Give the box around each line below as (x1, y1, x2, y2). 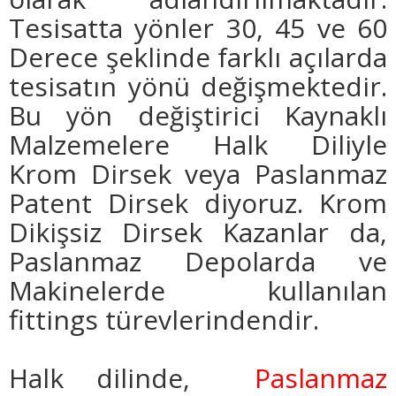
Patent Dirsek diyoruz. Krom (9, 185, 387, 222)
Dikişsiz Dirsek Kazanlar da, (9, 214, 387, 251)
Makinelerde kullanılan (9, 272, 387, 309)
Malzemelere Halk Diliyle (9, 126, 387, 164)
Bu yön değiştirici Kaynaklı (9, 97, 387, 134)
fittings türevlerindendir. (9, 301, 319, 339)
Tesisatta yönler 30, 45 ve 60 (9, 10, 387, 47)
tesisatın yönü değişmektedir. (9, 68, 387, 105)
